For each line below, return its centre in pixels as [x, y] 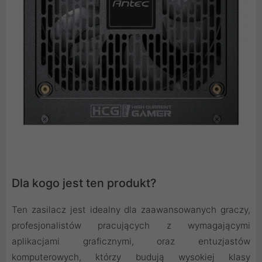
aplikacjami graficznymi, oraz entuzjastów [131, 242]
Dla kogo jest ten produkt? [84, 183]
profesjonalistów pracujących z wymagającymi [131, 226]
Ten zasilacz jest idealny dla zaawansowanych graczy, [131, 210]
